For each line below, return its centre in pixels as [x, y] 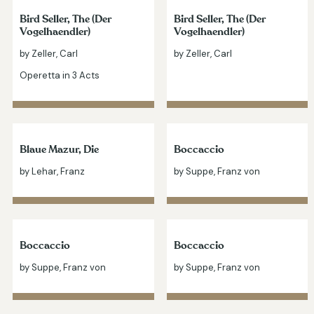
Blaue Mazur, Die [59, 149]
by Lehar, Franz [52, 171]
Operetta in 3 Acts [60, 75]
